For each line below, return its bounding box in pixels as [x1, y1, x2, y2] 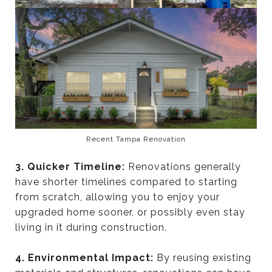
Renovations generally [128, 160, 241, 172]
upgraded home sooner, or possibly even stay [15, 206, 245, 218]
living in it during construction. [15, 221, 167, 233]
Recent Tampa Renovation [86, 134, 186, 143]
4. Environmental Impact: [15, 251, 157, 263]
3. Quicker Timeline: [15, 160, 128, 172]
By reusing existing [157, 251, 251, 263]
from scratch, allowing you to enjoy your [15, 191, 220, 203]
